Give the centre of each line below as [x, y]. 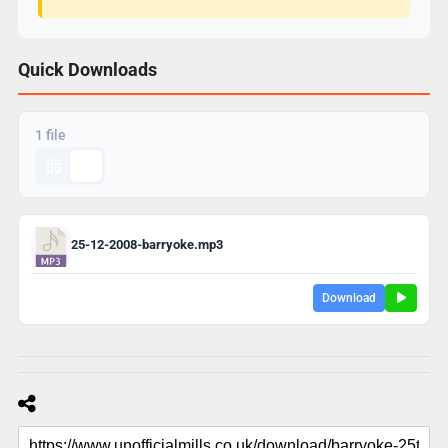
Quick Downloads [87, 69]
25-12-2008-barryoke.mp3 [146, 245]
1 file [50, 134]
